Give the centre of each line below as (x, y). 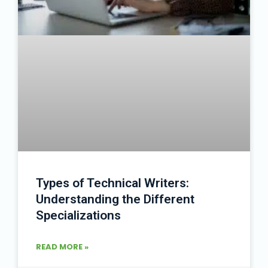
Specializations (78, 215)
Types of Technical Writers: (112, 183)
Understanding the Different (115, 199)
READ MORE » (62, 246)
